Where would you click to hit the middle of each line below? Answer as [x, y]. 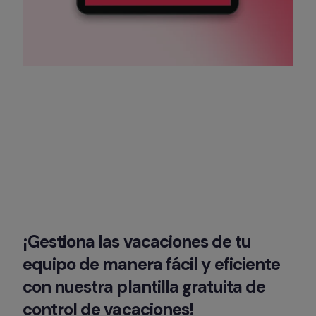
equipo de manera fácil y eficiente [152, 264]
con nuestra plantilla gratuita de [144, 287]
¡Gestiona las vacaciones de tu [137, 242]
